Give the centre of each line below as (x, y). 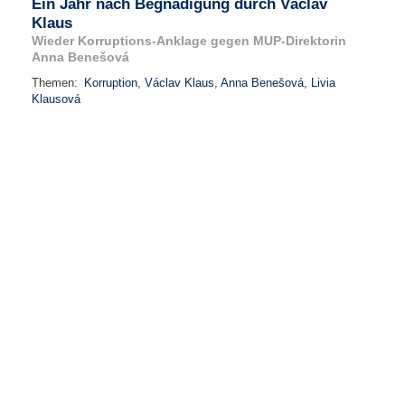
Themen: (57, 83)
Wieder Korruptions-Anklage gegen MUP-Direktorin (189, 40)
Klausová (56, 99)
